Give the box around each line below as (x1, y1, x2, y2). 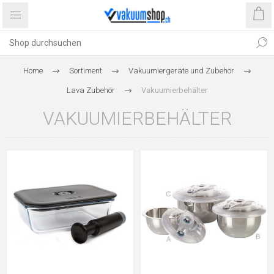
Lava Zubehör (67, 86, 115, 95)
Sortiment (68, 66, 102, 75)
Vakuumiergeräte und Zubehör (128, 66, 234, 75)
